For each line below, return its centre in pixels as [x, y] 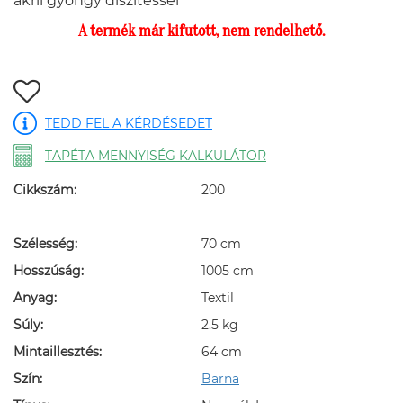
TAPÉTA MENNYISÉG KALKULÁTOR [156, 156]
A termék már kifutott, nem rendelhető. [201, 31]
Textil [218, 298]
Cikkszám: [45, 190]
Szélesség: [45, 244]
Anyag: [35, 298]
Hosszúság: [49, 271]
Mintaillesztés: [58, 352]
